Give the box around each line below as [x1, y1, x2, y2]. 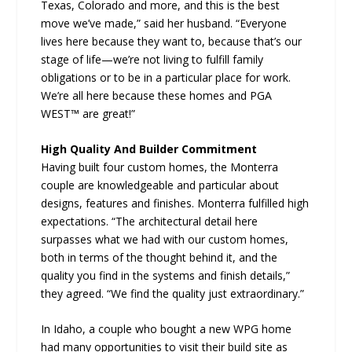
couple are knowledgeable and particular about [41, 178, 280, 193]
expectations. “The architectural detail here [41, 214, 258, 229]
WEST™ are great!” [41, 105, 136, 121]
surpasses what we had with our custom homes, [41, 232, 289, 247]
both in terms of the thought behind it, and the [41, 250, 278, 266]
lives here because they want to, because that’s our [41, 33, 302, 49]
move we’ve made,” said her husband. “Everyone [41, 15, 288, 31]
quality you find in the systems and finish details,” [41, 268, 291, 284]
